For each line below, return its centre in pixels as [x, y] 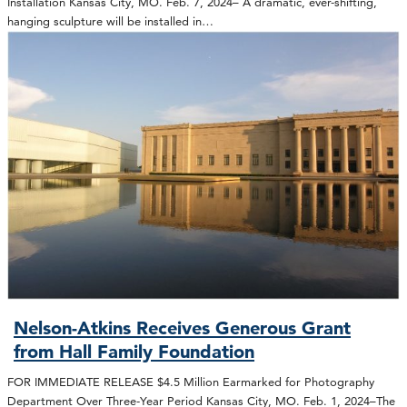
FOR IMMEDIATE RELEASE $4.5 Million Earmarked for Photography [191, 382]
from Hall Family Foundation [134, 351]
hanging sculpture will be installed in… [110, 21]
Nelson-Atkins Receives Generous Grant [183, 328]
